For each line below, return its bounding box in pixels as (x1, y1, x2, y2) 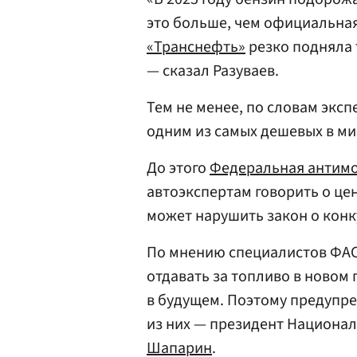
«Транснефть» (147, 36, 245, 58)
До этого (147, 157, 210, 179)
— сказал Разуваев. (147, 60, 279, 82)
